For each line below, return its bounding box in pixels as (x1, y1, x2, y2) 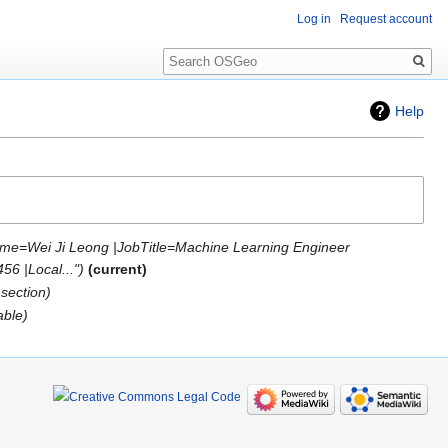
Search (162, 39, 229, 62)
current (93, 260, 143, 277)
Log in (297, 12, 331, 26)
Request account (340, 12, 432, 26)
